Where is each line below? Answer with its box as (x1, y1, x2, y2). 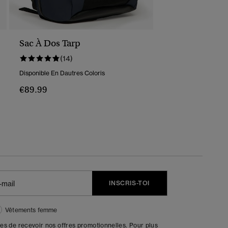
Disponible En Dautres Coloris (19, 69, 105, 77)
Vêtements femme (5, 206, 58, 214)
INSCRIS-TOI (109, 179, 150, 187)
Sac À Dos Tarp (19, 38, 80, 49)
